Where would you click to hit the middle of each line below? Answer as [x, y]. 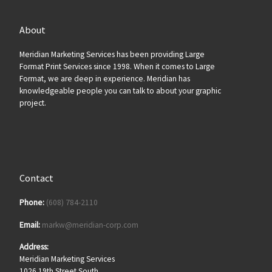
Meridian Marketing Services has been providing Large [112, 54]
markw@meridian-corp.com [90, 225]
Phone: [32, 202]
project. [32, 103]
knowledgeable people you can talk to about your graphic [120, 90]
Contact [36, 178]
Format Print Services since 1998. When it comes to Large [117, 66]
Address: [34, 247]
